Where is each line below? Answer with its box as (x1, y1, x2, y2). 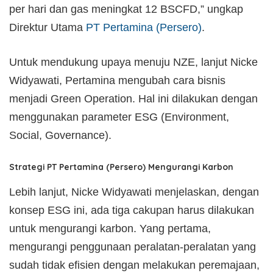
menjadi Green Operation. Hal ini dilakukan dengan (9, 92, 258, 105)
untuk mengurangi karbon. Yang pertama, (9, 222, 211, 235)
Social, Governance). (9, 129, 112, 141)
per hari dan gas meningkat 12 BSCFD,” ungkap (9, 2, 243, 15)
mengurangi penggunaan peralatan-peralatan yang (9, 240, 256, 253)
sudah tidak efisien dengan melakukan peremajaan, (9, 258, 260, 271)
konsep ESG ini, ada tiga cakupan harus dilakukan (9, 204, 254, 216)
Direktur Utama (9, 21, 86, 34)
